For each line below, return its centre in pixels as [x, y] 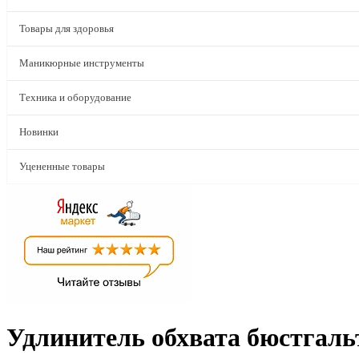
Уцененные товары [62, 166]
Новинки [39, 132]
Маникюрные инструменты [82, 63]
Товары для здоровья [67, 28]
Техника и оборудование [75, 97]
